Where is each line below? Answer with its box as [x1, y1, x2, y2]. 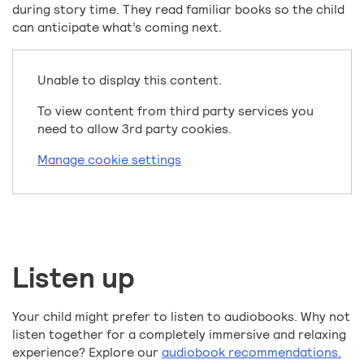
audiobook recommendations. [162, 344, 341, 362]
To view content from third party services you [37, 102, 314, 120]
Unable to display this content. [37, 71, 222, 89]
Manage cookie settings [37, 151, 181, 169]
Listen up [12, 259, 135, 297]
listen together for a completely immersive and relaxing [12, 326, 346, 344]
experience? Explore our [12, 344, 162, 362]
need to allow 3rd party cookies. [37, 120, 232, 138]
